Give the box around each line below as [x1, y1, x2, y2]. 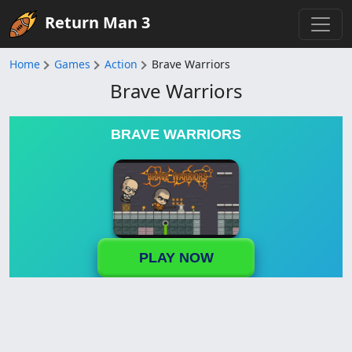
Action [104, 57, 137, 71]
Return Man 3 [45, 11, 150, 33]
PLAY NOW [138, 249, 214, 266]
